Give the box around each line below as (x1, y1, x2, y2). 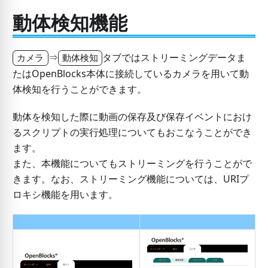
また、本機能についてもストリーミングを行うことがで (12, 157, 252, 170)
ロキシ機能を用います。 (12, 188, 118, 202)
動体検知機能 (12, 10, 127, 36)
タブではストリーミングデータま (102, 51, 246, 65)
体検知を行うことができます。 (12, 83, 147, 96)
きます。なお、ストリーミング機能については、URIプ (12, 172, 249, 186)
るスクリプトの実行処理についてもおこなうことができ (12, 126, 252, 139)
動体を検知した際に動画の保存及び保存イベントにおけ (12, 110, 252, 124)
